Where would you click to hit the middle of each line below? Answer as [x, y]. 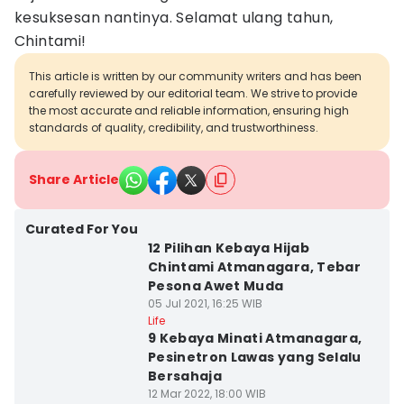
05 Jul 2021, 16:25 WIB [205, 303]
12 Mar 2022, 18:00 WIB [207, 394]
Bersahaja [185, 376]
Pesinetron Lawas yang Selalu [254, 357]
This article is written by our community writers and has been [195, 76]
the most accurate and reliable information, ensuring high [189, 110]
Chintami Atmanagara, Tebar [254, 267]
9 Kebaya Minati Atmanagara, [255, 338]
